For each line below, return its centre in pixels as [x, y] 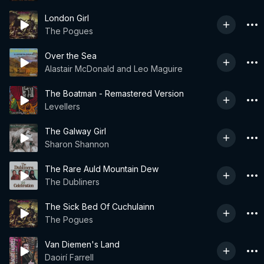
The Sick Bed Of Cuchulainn [100, 207]
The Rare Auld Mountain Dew [102, 169]
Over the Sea [71, 56]
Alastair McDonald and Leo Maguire [114, 69]
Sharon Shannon [77, 144]
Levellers [62, 106]
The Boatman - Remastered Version [114, 93]
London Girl [67, 18]
